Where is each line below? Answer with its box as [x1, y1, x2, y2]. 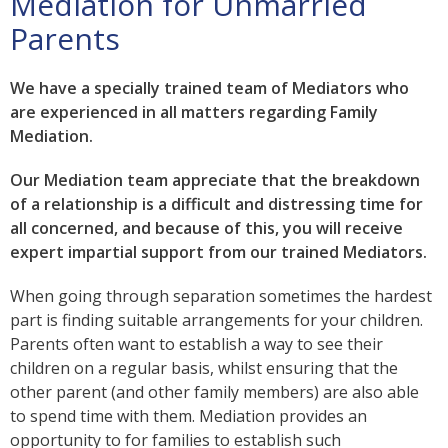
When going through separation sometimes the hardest [10, 284, 432, 307]
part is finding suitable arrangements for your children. [10, 308, 423, 331]
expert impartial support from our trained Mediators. [10, 240, 427, 263]
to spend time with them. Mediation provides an [10, 404, 367, 427]
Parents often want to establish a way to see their [10, 332, 383, 355]
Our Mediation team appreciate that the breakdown [10, 168, 420, 191]
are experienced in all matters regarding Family [10, 100, 378, 123]
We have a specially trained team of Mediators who [10, 76, 409, 99]
